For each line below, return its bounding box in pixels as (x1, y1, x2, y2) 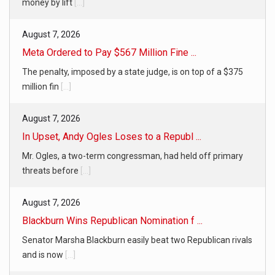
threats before (22, 166, 80, 176)
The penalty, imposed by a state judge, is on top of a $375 (22, 67, 243, 77)
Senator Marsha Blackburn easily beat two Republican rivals (22, 235, 252, 246)
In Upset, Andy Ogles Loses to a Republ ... (22, 131, 201, 143)
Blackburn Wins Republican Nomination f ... (22, 215, 203, 227)
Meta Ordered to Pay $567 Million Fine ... (22, 47, 196, 59)
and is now (22, 250, 65, 260)
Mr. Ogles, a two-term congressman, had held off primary (22, 151, 243, 161)
